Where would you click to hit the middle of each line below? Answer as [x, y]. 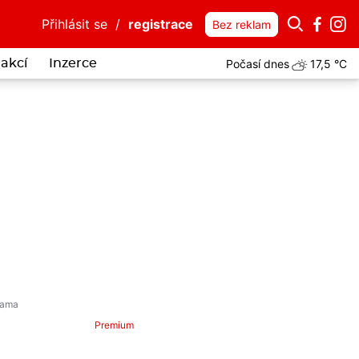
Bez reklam [242, 24]
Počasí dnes [258, 63]
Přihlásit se [75, 24]
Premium [115, 325]
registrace [161, 24]
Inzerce [73, 63]
